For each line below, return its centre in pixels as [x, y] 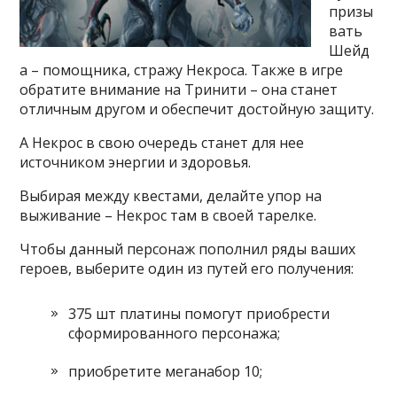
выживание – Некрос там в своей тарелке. [168, 215]
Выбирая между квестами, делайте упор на [171, 196]
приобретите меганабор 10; [166, 371]
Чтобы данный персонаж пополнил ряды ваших [188, 249]
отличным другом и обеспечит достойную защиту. [197, 109]
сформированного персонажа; [175, 333]
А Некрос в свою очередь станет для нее [162, 143]
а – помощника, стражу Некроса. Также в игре [182, 70]
